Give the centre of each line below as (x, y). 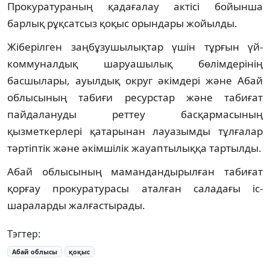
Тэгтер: (24, 234)
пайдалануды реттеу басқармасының (135, 114)
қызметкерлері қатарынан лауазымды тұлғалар (135, 131)
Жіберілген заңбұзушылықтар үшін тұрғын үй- (135, 46)
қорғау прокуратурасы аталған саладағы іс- (135, 188)
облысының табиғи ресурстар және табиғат (135, 97)
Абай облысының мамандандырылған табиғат (135, 171)
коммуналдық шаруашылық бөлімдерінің (135, 63)
